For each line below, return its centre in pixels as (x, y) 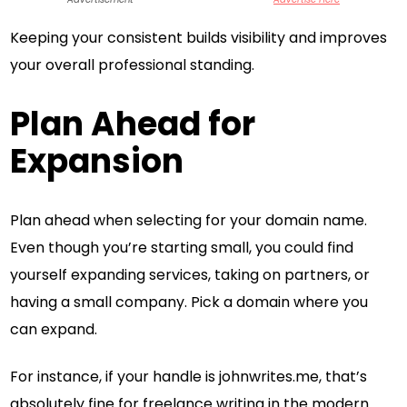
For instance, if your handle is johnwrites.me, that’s (189, 377)
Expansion (97, 162)
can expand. (54, 330)
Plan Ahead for (133, 124)
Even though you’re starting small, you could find (182, 248)
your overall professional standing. (133, 65)
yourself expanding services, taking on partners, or (190, 275)
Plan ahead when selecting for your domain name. (189, 221)
